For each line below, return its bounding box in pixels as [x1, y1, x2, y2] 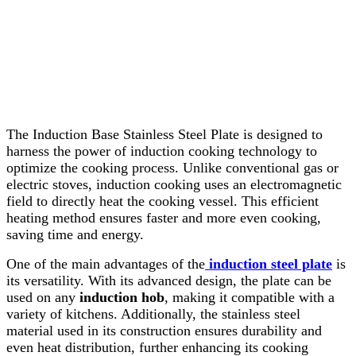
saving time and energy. [6, 226, 144, 242]
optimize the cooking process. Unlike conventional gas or [6, 159, 339, 176]
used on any [6, 288, 79, 305]
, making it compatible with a [164, 288, 335, 305]
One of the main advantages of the [6, 255, 205, 272]
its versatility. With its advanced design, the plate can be [6, 272, 331, 288]
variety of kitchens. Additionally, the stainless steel [6, 305, 300, 322]
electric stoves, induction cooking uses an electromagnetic [6, 176, 342, 192]
